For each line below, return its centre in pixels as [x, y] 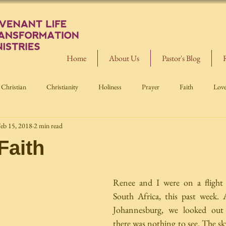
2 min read [48, 125]
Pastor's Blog [181, 58]
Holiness [110, 87]
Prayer [151, 87]
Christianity [62, 87]
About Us [124, 58]
